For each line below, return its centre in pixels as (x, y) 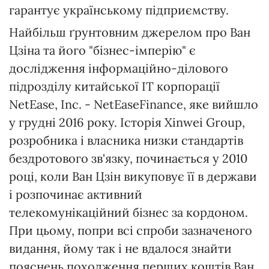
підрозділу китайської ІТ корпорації (114, 86)
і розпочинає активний (76, 195)
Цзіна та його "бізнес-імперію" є (102, 50)
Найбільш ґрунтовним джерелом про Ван (130, 32)
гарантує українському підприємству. (119, 10)
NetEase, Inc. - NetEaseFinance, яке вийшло (134, 104)
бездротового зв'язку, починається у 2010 (128, 159)
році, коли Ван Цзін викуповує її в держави (133, 177)
